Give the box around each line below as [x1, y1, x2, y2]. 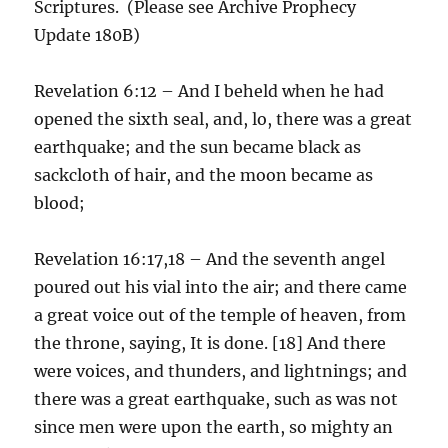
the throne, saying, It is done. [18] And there [34, 332, 387, 353]
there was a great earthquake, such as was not [34, 388, 399, 409]
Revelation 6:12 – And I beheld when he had [34, 80, 385, 101]
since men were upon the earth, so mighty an [34, 416, 394, 437]
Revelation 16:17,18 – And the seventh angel [34, 248, 386, 269]
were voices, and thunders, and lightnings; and [34, 360, 408, 381]
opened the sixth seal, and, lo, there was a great [34, 108, 413, 129]
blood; [34, 192, 86, 213]
